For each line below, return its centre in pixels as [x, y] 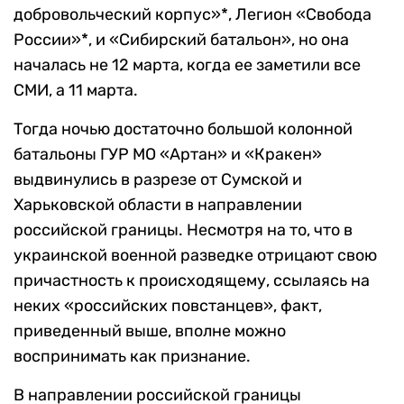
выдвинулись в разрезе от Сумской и [158, 180]
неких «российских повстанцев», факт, [168, 306]
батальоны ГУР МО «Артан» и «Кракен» [168, 155]
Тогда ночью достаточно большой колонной [183, 129]
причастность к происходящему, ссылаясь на [192, 281]
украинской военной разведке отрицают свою [195, 256]
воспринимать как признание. [132, 357]
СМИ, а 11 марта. [76, 91]
